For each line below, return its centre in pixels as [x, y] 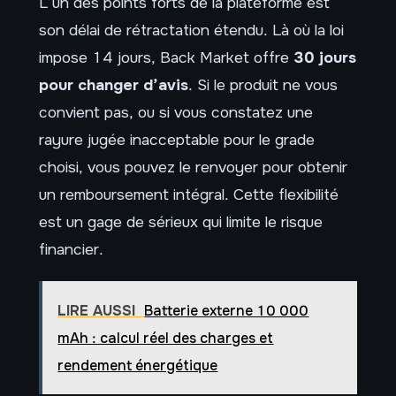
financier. [71, 249]
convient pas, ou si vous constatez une [176, 112]
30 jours [325, 57]
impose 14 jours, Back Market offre [166, 57]
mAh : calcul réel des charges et [166, 338]
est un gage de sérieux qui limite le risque [181, 221]
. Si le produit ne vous [263, 84]
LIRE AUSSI [97, 310]
